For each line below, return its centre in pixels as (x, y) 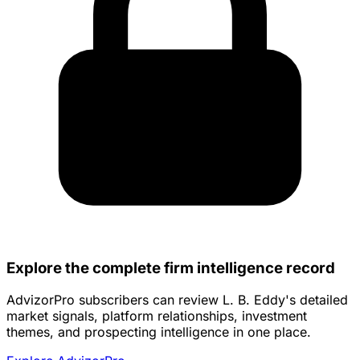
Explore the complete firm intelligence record (171, 268)
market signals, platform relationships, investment (157, 316)
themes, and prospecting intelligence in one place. (159, 332)
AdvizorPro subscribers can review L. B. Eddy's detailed (177, 300)
